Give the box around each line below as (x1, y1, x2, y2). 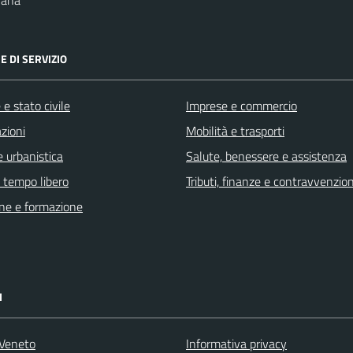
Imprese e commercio (186, 96, 297, 115)
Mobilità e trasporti (186, 121, 284, 140)
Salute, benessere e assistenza (186, 147, 347, 165)
